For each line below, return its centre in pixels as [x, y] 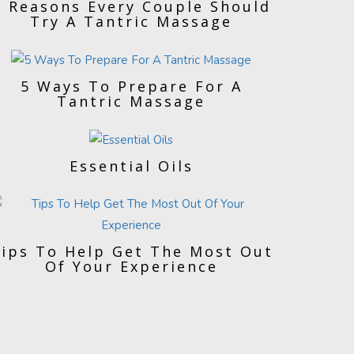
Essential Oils [131, 166]
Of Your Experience [131, 266]
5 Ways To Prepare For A [131, 86]
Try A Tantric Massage [131, 21]
